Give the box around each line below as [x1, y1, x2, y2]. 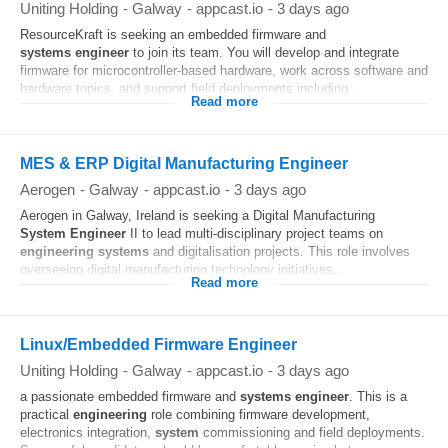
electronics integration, [20, 425, 155, 440]
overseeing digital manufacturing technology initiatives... [20, 262, 345, 277]
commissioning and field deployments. [199, 425, 425, 440]
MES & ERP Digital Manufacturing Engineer [20, 155, 348, 172]
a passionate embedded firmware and [20, 389, 240, 404]
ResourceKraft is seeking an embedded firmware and [20, 27, 326, 42]
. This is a [349, 389, 407, 404]
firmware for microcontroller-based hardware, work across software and [20, 63, 428, 78]
